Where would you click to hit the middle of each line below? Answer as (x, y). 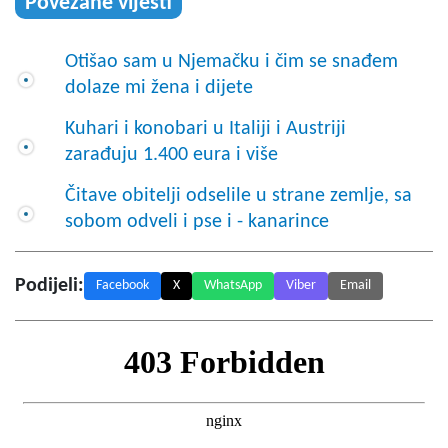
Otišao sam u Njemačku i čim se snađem (231, 61)
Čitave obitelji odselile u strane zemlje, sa (238, 195)
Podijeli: (49, 285)
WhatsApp (233, 285)
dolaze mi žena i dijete (159, 87)
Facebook (122, 285)
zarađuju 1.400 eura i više (171, 154)
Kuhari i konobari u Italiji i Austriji (205, 128)
